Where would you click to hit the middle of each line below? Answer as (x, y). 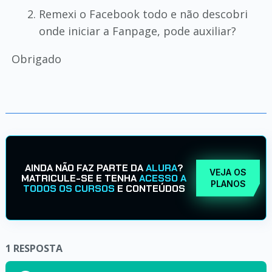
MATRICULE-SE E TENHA (80, 178)
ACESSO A (163, 178)
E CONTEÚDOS (150, 188)
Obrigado (36, 59)
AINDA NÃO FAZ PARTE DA (85, 168)
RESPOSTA (38, 248)
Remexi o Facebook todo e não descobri (143, 14)
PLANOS (228, 184)
